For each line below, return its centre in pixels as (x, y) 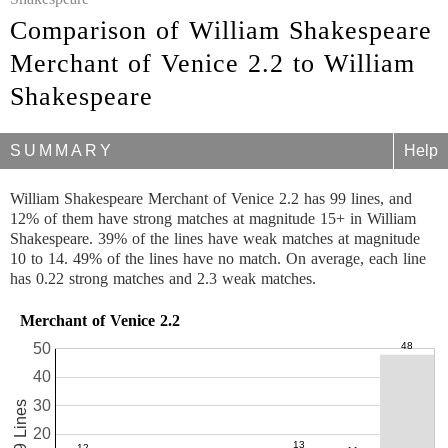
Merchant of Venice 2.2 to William (212, 63)
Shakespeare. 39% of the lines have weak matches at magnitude (215, 238)
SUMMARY (62, 150)
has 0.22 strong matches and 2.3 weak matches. (163, 278)
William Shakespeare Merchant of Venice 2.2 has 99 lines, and (211, 198)
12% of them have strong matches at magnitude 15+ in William (213, 218)
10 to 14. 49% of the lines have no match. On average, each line (218, 258)
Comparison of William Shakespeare (221, 30)
